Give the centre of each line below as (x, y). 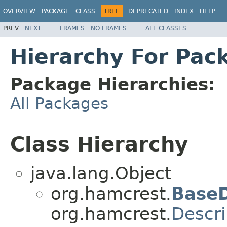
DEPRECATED (148, 11)
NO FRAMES (109, 28)
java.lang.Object (101, 174)
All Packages (59, 103)
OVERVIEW (19, 11)
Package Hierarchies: (113, 84)
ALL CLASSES (166, 28)
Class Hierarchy (99, 144)
